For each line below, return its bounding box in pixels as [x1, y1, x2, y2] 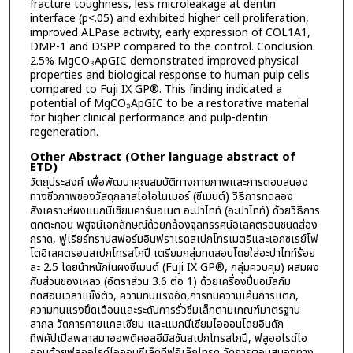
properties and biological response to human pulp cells [29, 66, 310, 84]
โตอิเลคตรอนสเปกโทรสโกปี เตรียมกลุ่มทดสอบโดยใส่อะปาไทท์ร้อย [29, 245, 315, 262]
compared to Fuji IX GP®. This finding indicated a [29, 80, 282, 98]
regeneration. [29, 123, 98, 140]
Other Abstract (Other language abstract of [29, 148, 295, 167]
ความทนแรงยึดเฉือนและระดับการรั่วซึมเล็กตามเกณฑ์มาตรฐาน [29, 302, 300, 319]
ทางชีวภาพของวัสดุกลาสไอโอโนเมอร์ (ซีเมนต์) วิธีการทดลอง [29, 188, 293, 206]
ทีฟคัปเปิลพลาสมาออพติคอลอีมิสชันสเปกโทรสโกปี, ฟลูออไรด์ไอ [29, 330, 307, 347]
